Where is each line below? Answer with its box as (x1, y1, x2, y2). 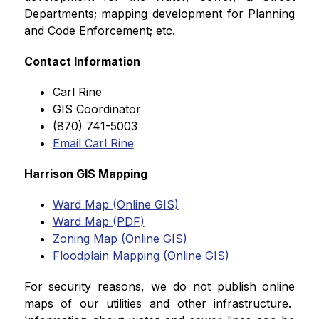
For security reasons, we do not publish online (23, 279, 296, 293)
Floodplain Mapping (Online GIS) (52, 249, 229, 263)
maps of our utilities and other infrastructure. (23, 296, 296, 310)
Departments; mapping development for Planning (23, 6, 296, 21)
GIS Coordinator (52, 102, 141, 116)
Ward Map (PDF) (52, 214, 145, 229)
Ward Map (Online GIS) (52, 197, 179, 211)
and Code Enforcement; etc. (23, 23, 175, 38)
